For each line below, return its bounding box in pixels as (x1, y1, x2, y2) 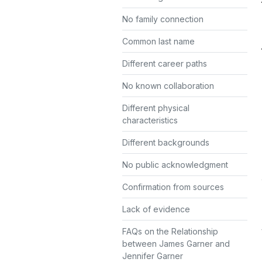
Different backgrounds (122, 137, 209, 147)
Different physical (122, 103, 189, 113)
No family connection (122, 14, 204, 24)
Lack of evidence (122, 204, 190, 214)
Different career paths (122, 58, 207, 68)
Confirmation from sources (122, 182, 224, 192)
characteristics (122, 115, 178, 125)
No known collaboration (122, 81, 214, 91)
